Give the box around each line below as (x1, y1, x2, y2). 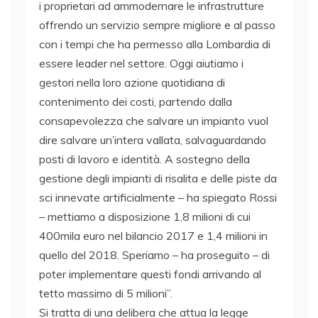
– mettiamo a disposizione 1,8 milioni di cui (39, 209, 251, 224)
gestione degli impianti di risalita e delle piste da (39, 171, 277, 186)
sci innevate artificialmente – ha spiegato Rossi (39, 190, 277, 205)
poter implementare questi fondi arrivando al (39, 267, 261, 282)
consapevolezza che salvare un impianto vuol (39, 114, 268, 128)
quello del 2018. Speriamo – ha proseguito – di (39, 248, 270, 263)
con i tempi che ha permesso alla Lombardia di (39, 37, 270, 52)
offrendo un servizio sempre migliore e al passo (39, 18, 275, 33)
